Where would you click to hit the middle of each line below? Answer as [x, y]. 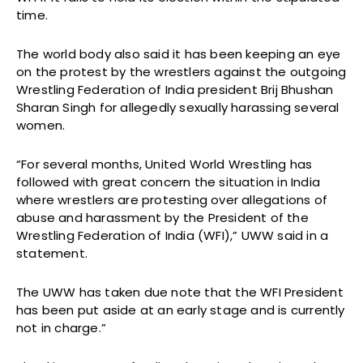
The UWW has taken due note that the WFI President [180, 293]
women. [41, 126]
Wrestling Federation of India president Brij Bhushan [175, 90]
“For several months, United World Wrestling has [164, 164]
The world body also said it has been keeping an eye [179, 54]
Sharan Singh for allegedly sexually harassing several [178, 108]
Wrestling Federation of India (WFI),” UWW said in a [173, 236]
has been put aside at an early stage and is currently [181, 310]
